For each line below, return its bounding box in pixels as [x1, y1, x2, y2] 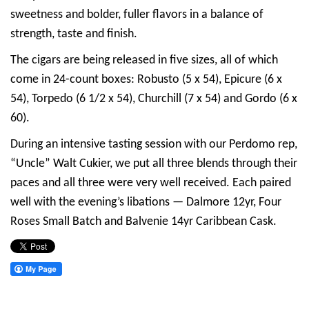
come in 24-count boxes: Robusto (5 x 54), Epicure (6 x [10, 72, 282, 86]
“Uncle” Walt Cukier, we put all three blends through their [10, 157, 297, 170]
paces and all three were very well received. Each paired [10, 176, 291, 190]
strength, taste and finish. [10, 27, 137, 41]
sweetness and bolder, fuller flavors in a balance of [10, 8, 263, 21]
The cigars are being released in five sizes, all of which [10, 53, 278, 67]
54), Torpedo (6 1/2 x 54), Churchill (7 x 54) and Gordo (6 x [10, 92, 297, 106]
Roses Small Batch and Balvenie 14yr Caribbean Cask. [10, 215, 277, 228]
